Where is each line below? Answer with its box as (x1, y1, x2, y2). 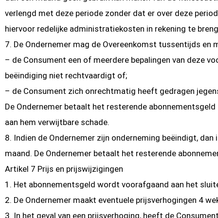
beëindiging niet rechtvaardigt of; (5, 70, 127, 80)
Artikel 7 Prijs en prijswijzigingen (5, 163, 123, 174)
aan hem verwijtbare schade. (5, 117, 109, 127)
